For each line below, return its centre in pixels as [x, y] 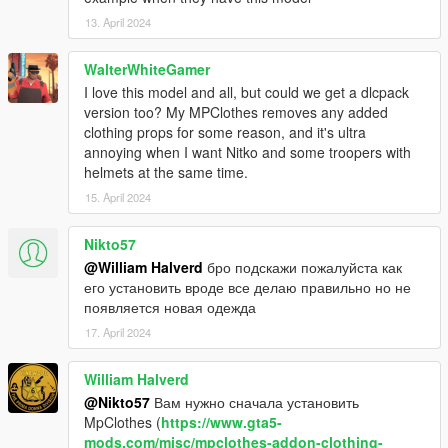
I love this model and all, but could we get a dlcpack [246, 91]
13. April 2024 [118, 21]
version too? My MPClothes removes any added [236, 111]
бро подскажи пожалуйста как [302, 266]
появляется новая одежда [170, 306]
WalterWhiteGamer [147, 68]
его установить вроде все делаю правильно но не [247, 286]
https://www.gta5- [221, 421]
